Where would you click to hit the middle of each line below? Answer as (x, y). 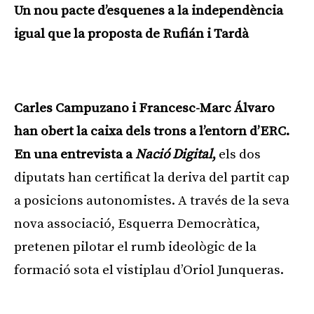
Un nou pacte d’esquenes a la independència (149, 11)
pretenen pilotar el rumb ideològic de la (135, 247)
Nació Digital (174, 154)
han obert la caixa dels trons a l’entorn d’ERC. (152, 131)
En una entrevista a (75, 154)
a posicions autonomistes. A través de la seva (152, 200)
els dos (238, 154)
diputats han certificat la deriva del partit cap (152, 177)
